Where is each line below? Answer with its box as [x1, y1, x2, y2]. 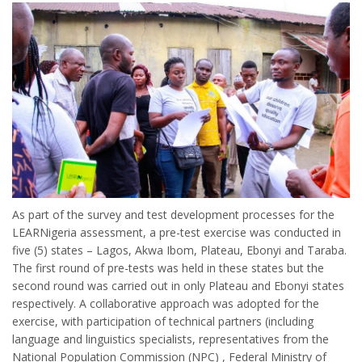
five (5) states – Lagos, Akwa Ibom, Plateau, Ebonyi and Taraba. [12, 242, 347, 258]
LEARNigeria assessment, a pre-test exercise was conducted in [12, 224, 341, 240]
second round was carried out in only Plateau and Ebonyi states [12, 277, 344, 293]
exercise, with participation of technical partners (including [12, 313, 314, 329]
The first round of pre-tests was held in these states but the [12, 259, 324, 276]
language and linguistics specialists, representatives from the [12, 330, 329, 347]
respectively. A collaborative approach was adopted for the [12, 295, 319, 311]
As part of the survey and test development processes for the [12, 206, 335, 222]
